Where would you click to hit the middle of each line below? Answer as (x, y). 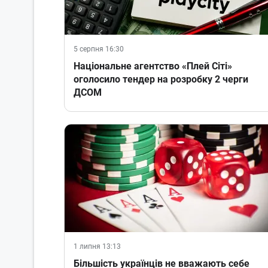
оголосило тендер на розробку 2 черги (161, 80)
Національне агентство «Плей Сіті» (153, 66)
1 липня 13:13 (97, 247)
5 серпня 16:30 (99, 49)
